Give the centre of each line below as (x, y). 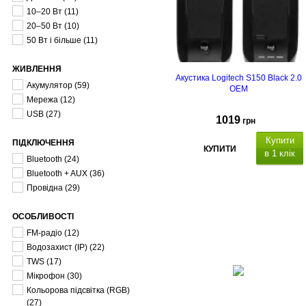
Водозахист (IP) (57, 247)
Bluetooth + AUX (57, 173)
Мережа (42, 100)
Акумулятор (50, 85)
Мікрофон (46, 276)
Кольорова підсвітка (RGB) (78, 290)
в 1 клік (280, 153)
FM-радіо (44, 233)
